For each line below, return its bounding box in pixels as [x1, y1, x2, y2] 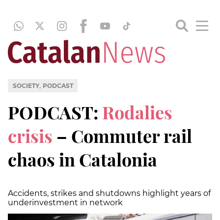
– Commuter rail [53, 123, 192, 147]
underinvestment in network [8, 197, 123, 207]
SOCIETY [12, 82, 39, 89]
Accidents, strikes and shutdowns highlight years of [8, 188, 211, 198]
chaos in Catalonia [8, 147, 157, 171]
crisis [8, 123, 53, 147]
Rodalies [102, 100, 172, 124]
